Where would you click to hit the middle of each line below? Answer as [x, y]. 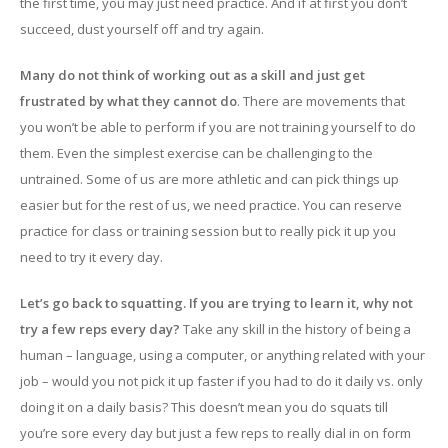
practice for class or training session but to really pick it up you [208, 231]
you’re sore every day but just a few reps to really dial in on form [215, 433]
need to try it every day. [91, 257]
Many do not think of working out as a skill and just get [192, 75]
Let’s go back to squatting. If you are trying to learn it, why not [216, 303]
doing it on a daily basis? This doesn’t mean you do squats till [204, 407]
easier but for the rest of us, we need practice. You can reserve [211, 205]
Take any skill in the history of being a [295, 329]
